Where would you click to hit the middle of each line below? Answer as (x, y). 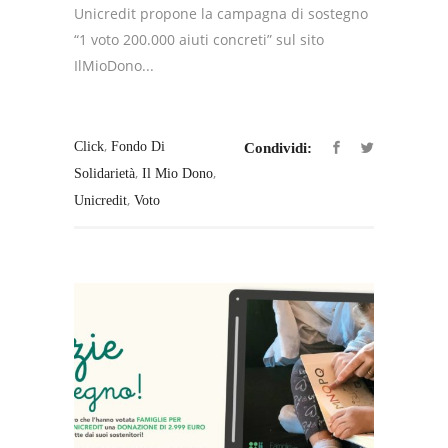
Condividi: (278, 147)
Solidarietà (104, 174)
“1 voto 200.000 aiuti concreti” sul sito (199, 40)
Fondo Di (138, 147)
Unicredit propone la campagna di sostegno (221, 14)
